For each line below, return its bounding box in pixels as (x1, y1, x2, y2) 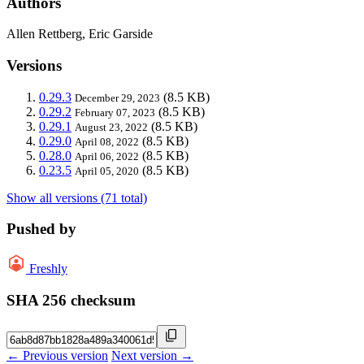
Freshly (29, 262, 67, 276)
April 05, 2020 (75, 164, 139, 177)
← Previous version (6, 348, 108, 362)
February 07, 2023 (75, 106, 155, 119)
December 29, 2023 (75, 91, 160, 104)
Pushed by (6, 220, 76, 238)
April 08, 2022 (75, 135, 139, 148)
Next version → (111, 348, 193, 362)
